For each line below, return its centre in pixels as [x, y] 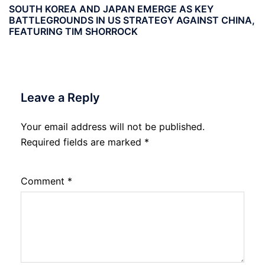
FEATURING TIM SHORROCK [73, 31]
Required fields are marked [83, 142]
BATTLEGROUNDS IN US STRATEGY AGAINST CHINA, [132, 20]
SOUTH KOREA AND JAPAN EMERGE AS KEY [111, 9]
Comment [44, 181]
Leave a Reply [60, 97]
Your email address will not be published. [113, 126]
